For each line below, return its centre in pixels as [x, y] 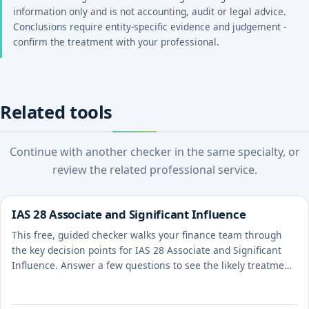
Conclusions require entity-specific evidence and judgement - [150, 27]
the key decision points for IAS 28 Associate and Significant [147, 250]
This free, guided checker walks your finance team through [147, 235]
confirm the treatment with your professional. [116, 42]
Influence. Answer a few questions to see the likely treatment [153, 265]
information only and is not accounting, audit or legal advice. [150, 12]
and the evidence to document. [83, 280]
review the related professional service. [154, 170]
